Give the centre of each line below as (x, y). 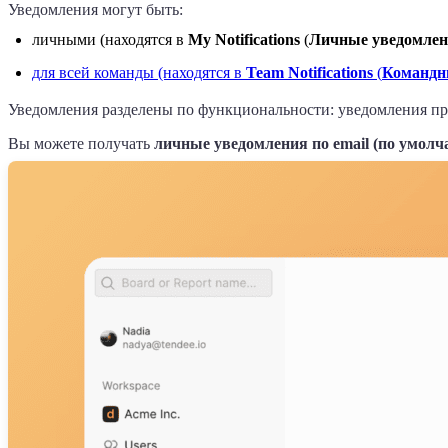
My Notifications (244, 39)
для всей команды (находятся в (139, 72)
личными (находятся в (110, 39)
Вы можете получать (81, 143)
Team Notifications (309, 72)
